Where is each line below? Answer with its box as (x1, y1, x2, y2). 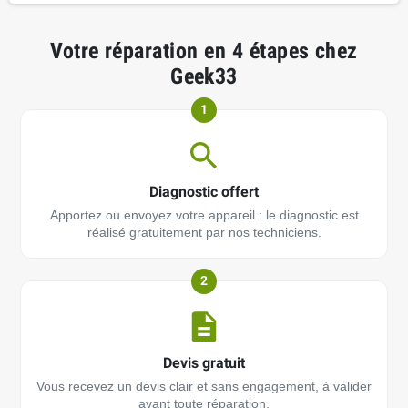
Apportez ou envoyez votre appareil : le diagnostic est (49, 208, 359, 222)
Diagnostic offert (149, 182, 259, 200)
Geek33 (170, 63, 238, 89)
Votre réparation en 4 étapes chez (50, 37, 358, 64)
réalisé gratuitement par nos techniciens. (87, 225, 321, 240)
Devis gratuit (163, 353, 245, 372)
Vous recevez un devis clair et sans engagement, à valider (36, 379, 372, 393)
